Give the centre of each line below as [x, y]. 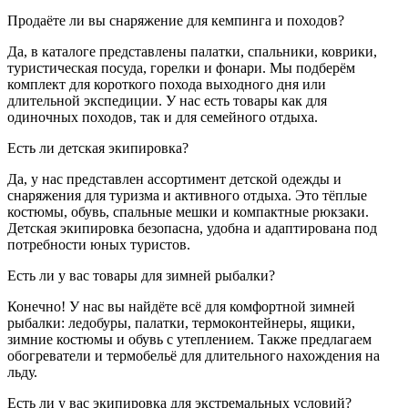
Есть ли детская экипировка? [98, 148]
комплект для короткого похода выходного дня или [167, 84]
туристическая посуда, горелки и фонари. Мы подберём [181, 67]
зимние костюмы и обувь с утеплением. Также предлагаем [189, 339]
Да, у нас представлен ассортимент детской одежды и [174, 178]
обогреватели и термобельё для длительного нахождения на [194, 355]
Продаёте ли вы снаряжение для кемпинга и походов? [176, 20]
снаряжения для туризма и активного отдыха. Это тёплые [187, 195]
